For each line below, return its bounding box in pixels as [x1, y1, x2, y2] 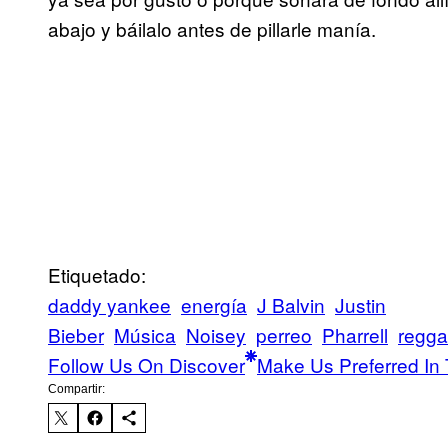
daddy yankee [48, 291, 171, 319]
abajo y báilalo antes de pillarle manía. [48, 15, 376, 43]
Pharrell [322, 321, 388, 349]
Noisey [186, 321, 246, 349]
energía [181, 291, 247, 319]
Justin [335, 291, 386, 319]
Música [114, 321, 176, 349]
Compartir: [48, 382, 105, 397]
